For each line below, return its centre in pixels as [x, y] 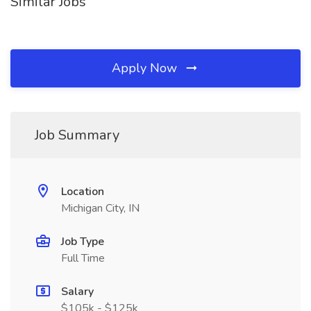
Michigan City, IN [100, 208]
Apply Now [146, 68]
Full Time [83, 258]
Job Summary [77, 135]
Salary [77, 292]
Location [83, 192]
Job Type [83, 242]
